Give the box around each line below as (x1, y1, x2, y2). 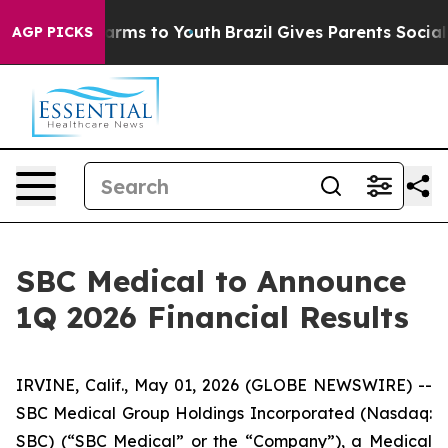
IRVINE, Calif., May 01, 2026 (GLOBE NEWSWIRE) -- (16, 375, 432, 395)
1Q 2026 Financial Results (16, 298, 409, 336)
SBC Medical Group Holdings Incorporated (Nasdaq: (16, 403, 432, 423)
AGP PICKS (12, 23, 93, 41)
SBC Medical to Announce (16, 262, 406, 300)
